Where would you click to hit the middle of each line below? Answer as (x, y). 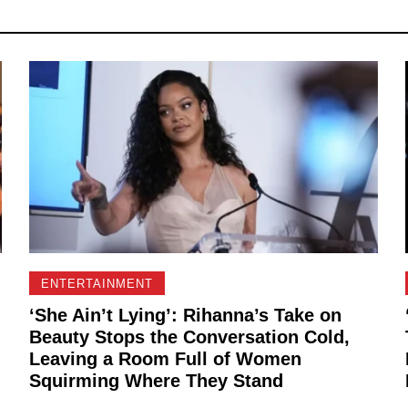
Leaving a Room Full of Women (166, 359)
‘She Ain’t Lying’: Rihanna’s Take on (186, 316)
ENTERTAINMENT (97, 283)
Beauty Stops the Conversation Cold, (190, 337)
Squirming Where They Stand (157, 381)
